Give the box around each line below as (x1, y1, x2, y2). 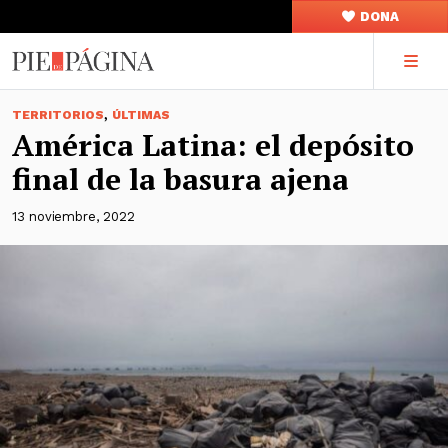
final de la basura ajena (12, 159, 349, 199)
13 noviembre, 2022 (12, 209, 135, 224)
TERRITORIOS (12, 108, 104, 122)
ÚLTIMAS (112, 108, 170, 122)
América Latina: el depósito (12, 125, 414, 165)
